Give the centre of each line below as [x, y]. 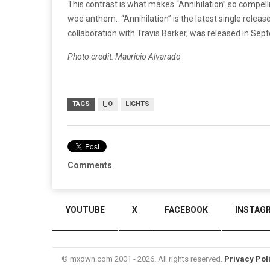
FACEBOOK [186, 210]
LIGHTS [137, 104]
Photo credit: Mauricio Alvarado [124, 57]
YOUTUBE [85, 210]
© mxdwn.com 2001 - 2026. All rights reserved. [143, 259]
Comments [90, 165]
